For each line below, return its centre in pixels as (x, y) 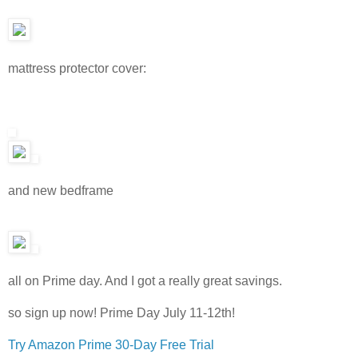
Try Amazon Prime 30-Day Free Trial (111, 344)
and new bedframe (61, 190)
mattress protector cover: (77, 68)
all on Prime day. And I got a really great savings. (145, 280)
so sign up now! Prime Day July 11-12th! (121, 312)
